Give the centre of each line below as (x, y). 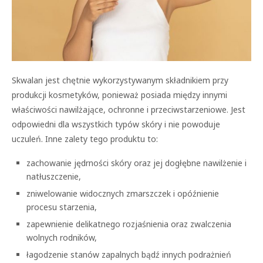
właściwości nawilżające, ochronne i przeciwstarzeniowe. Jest (129, 109)
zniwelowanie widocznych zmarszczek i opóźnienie (123, 193)
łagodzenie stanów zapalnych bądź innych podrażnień (129, 254)
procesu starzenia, (62, 207)
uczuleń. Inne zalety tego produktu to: (85, 139)
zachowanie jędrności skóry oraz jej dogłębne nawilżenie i (136, 163)
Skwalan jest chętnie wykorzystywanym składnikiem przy (120, 80)
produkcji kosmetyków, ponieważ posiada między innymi (119, 95)
